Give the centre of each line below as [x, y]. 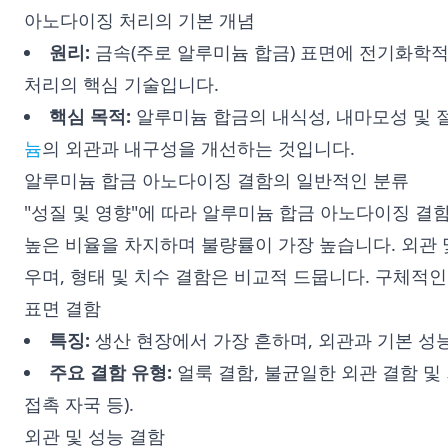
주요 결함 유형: [110, 372]
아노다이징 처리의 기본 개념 [139, 20]
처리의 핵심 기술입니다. [121, 84]
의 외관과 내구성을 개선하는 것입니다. [198, 148]
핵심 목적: [90, 116]
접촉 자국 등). [79, 404]
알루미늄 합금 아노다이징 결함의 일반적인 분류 [216, 180]
